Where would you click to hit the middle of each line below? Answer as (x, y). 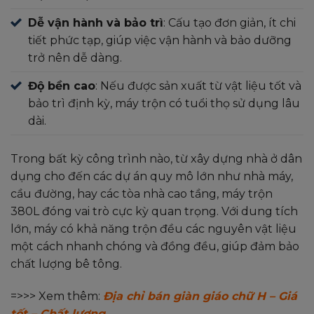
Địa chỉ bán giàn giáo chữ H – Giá (200, 296)
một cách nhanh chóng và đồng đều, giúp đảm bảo (155, 247)
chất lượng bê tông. (66, 264)
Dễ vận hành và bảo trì (96, 23)
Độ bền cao (62, 86)
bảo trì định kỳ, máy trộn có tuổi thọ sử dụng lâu (164, 104)
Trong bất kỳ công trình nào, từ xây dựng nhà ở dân (156, 159)
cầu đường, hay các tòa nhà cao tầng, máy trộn (142, 194)
